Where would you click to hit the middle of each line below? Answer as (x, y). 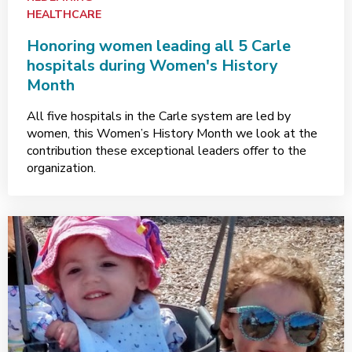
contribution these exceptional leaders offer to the (167, 151)
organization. (61, 168)
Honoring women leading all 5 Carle (159, 46)
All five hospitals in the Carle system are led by (159, 116)
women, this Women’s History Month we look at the (172, 134)
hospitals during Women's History (152, 66)
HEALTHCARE (64, 15)
